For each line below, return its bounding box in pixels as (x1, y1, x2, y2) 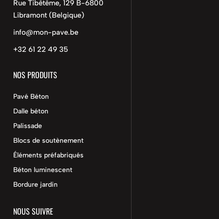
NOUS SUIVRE (13, 205, 53, 217)
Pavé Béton (13, 92, 49, 101)
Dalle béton (13, 107, 48, 115)
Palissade (13, 121, 42, 130)
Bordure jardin (13, 180, 58, 189)
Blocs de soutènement (13, 136, 84, 145)
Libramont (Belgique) (13, 10, 84, 20)
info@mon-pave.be (13, 27, 78, 37)
